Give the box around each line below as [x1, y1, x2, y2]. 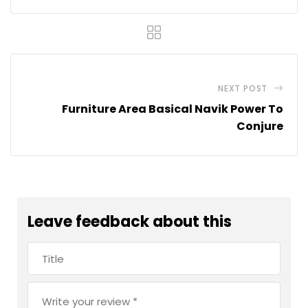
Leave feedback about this [27, 211, 232, 233]
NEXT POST [217, 82, 268, 95]
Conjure [236, 118, 283, 135]
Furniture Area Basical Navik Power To [62, 101, 283, 118]
